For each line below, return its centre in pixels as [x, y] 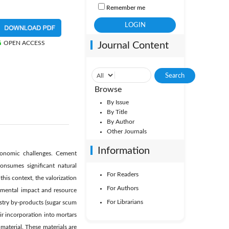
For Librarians [125, 202]
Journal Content [133, 45]
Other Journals [127, 131]
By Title [117, 112]
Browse [108, 89]
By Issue [118, 102]
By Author [120, 122]
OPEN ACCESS [25, 43]
